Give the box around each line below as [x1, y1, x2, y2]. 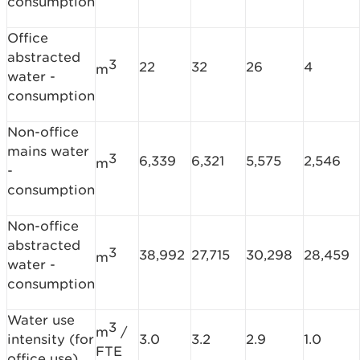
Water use [7, 312, 75, 329]
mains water [7, 143, 89, 160]
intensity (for [7, 331, 94, 348]
